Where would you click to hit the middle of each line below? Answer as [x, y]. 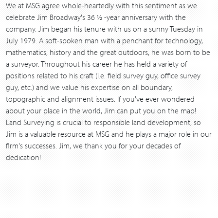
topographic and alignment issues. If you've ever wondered [100, 99]
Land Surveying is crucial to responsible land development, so [103, 122]
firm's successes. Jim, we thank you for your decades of [93, 145]
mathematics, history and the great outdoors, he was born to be [108, 52]
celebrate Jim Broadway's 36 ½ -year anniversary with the [96, 17]
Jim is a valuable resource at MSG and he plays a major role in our [109, 134]
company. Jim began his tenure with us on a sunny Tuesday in [104, 28]
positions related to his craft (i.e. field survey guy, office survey [103, 75]
